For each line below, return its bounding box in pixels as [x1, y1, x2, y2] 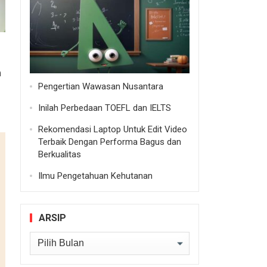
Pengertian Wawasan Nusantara [38, 80, 163, 92]
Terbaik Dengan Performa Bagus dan [38, 136, 181, 147]
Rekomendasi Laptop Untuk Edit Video [38, 123, 187, 135]
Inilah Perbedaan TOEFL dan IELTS [38, 102, 171, 113]
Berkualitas [38, 148, 81, 160]
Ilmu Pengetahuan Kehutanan [38, 170, 153, 181]
